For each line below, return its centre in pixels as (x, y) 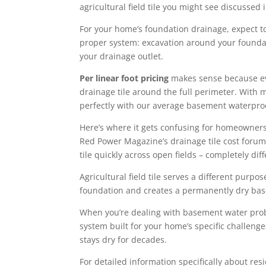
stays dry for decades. (123, 240)
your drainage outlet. (122, 56)
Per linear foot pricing (124, 78)
